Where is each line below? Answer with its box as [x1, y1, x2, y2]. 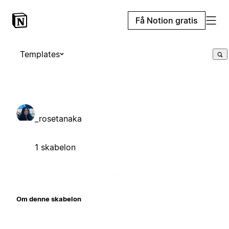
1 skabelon [35, 142, 76, 152]
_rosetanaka [35, 113, 82, 124]
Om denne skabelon [16, 194, 81, 203]
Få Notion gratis [135, 15, 198, 26]
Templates [20, 49, 60, 59]
